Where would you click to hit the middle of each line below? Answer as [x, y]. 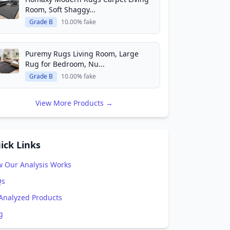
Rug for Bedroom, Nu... [65, 64]
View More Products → [74, 103]
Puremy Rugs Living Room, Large [82, 54]
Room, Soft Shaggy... [60, 9]
